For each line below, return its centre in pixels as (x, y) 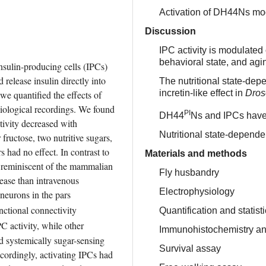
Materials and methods (196, 153)
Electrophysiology (197, 191)
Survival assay (190, 248)
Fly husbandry (189, 172)
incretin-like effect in (202, 93)
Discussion (170, 31)
